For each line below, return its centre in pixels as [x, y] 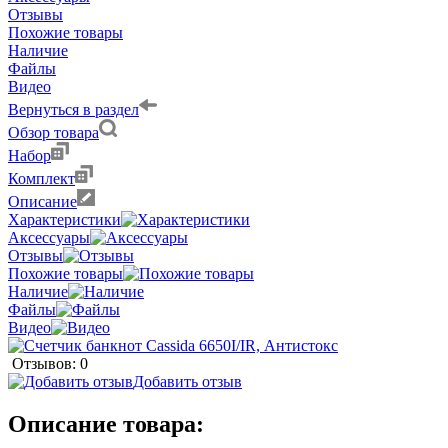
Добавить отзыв [187, 381]
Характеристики [64, 219]
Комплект [41, 178]
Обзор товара [53, 132]
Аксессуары [49, 237]
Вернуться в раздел [73, 109]
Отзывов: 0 [50, 363]
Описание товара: [106, 423]
